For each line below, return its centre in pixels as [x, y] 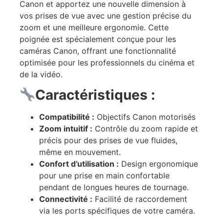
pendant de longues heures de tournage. [114, 187]
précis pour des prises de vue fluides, [108, 141]
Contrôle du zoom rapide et [145, 129]
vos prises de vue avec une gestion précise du [105, 15]
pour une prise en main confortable [104, 176]
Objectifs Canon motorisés [145, 117]
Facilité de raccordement [140, 199]
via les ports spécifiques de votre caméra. [117, 211]
